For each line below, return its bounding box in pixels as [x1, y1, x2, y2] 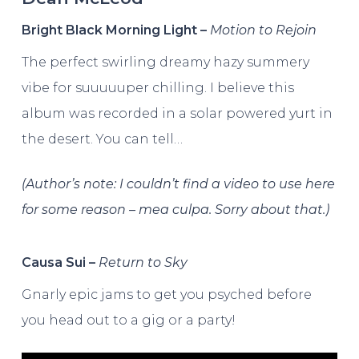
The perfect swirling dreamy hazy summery [21, 54, 309, 70]
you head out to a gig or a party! [21, 313, 236, 328]
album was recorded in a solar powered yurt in [21, 106, 333, 121]
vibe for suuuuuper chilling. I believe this [21, 80, 294, 95]
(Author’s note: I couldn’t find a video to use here [21, 176, 335, 192]
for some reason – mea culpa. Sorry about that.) [21, 202, 329, 217]
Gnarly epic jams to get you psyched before [21, 287, 312, 302]
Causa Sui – [21, 255, 99, 270]
